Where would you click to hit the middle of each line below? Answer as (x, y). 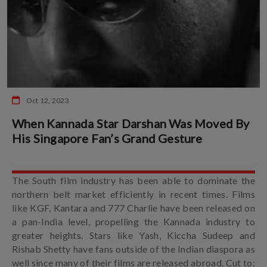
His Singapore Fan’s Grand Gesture (107, 139)
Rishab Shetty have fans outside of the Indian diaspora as (133, 249)
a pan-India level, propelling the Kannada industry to (133, 222)
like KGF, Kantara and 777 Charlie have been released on (133, 208)
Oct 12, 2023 (48, 101)
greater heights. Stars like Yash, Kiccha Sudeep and (133, 235)
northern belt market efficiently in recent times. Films (133, 194)
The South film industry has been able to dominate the (133, 181)
